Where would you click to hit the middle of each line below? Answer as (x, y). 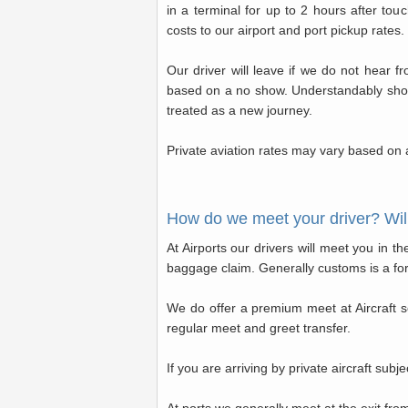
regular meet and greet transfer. (259, 328)
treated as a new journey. (240, 110)
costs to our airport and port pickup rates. (286, 30)
